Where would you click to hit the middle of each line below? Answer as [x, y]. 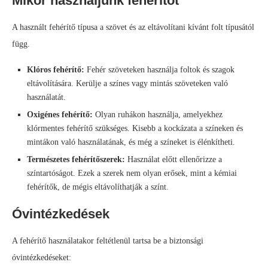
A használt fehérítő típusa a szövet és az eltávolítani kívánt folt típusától [133, 28]
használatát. [46, 98]
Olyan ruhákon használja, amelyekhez [158, 115]
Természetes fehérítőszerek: [76, 160]
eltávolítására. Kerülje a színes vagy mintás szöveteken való [127, 84]
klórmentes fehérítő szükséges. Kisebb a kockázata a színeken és [135, 129]
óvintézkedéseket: [42, 258]
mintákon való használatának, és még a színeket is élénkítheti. [131, 142]
